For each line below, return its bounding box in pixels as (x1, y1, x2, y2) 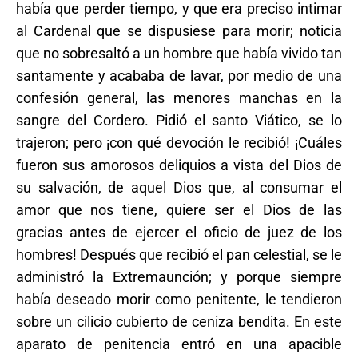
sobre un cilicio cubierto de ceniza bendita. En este (16, 312, 342, 330)
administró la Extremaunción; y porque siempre (16, 268, 342, 285)
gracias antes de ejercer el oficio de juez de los (16, 223, 342, 241)
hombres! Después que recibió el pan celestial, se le (16, 245, 342, 263)
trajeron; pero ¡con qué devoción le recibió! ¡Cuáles (16, 133, 342, 151)
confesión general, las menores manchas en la (16, 89, 342, 106)
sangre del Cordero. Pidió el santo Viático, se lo (16, 111, 342, 129)
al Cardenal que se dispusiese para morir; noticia (16, 22, 342, 39)
